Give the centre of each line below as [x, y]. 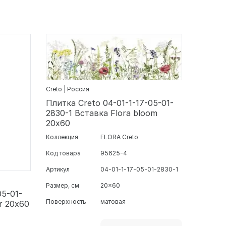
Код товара [63, 153]
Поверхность [66, 201]
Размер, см [63, 185]
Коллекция [62, 137]
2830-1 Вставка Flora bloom [102, 113]
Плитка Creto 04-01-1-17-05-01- [110, 103]
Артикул [58, 169]
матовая [113, 201]
